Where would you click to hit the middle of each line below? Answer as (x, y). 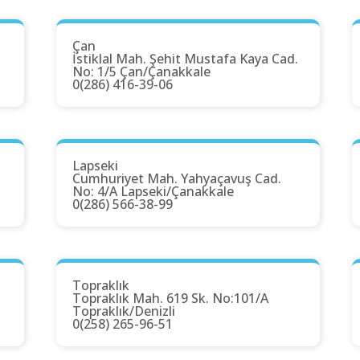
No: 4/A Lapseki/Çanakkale (153, 192)
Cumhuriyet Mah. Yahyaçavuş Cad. (177, 179)
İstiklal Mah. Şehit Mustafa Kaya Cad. (185, 59)
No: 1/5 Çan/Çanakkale (141, 72)
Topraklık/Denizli (124, 311)
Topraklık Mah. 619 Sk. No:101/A (170, 299)
